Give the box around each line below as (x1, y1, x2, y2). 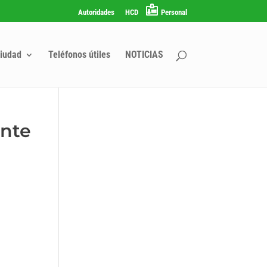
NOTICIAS (125, 48, 163, 60)
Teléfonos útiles (48, 48, 110, 60)
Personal (160, 7, 187, 17)
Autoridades (77, 7, 114, 17)
